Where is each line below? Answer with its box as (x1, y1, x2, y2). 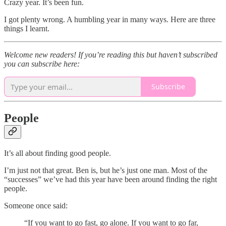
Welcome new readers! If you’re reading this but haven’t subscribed (4, 50, 217, 59)
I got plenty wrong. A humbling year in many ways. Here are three (4, 15, 215, 24)
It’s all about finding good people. (4, 149, 111, 158)
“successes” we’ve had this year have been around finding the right (4, 175, 217, 184)
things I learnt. (4, 24, 49, 33)
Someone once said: (4, 201, 68, 210)
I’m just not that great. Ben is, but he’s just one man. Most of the (4, 166, 207, 175)
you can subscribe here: (4, 59, 80, 68)
